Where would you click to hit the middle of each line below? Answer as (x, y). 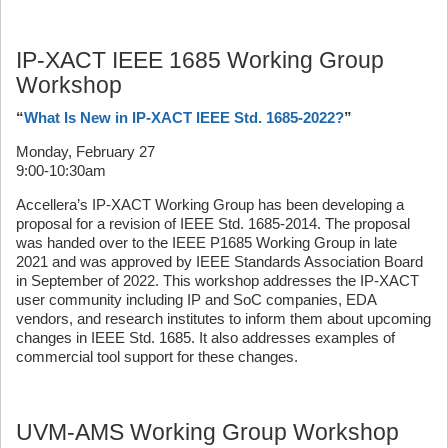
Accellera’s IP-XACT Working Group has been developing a (210, 204)
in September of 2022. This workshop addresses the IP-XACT (217, 280)
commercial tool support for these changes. (157, 356)
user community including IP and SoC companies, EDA (196, 299)
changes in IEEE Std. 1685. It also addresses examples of (205, 337)
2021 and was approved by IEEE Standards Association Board (219, 261)
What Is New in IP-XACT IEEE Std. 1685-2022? (184, 117)
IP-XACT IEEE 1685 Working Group (200, 60)
